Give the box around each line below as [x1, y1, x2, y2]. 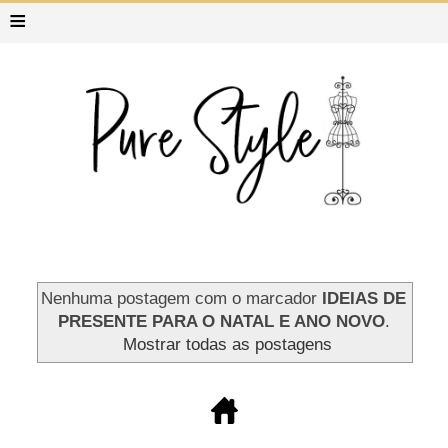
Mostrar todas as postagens [122, 335, 332, 354]
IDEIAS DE [322, 289, 407, 308]
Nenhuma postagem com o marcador [41, 289, 323, 308]
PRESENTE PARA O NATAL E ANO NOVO [57, 312, 385, 331]
